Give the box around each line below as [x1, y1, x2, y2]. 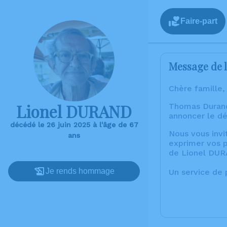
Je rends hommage [46, 167, 115, 175]
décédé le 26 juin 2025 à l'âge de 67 [10, 121, 138, 129]
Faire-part [180, 17, 217, 25]
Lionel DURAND [16, 100, 132, 122]
